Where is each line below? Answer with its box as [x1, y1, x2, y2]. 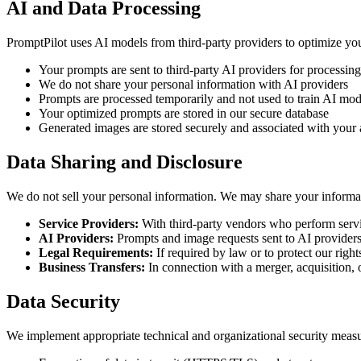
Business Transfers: [39, 260, 145, 275]
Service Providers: [39, 217, 139, 231]
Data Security [6, 291, 120, 312]
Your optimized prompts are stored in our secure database [39, 106, 329, 121]
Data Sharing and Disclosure [6, 151, 243, 173]
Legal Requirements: [39, 246, 153, 260]
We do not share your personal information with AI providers [39, 77, 348, 92]
